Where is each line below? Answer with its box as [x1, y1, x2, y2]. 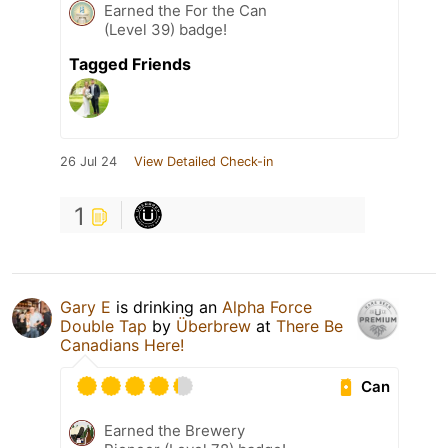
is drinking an [111, 297, 222, 318]
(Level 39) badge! [104, 20, 227, 40]
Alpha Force [222, 297, 312, 318]
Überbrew [176, 316, 251, 337]
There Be [276, 316, 343, 337]
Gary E [60, 297, 111, 318]
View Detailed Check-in [134, 154, 273, 170]
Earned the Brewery [104, 421, 245, 441]
